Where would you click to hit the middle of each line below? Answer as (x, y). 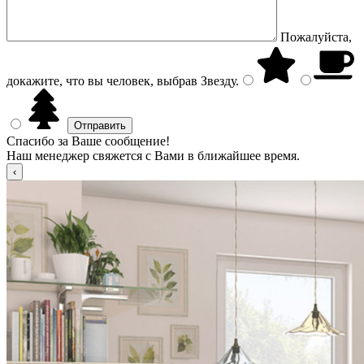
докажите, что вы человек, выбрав (102, 81)
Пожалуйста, (316, 37)
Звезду (217, 81)
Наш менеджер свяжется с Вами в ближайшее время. (153, 156)
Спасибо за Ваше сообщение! (88, 141)
